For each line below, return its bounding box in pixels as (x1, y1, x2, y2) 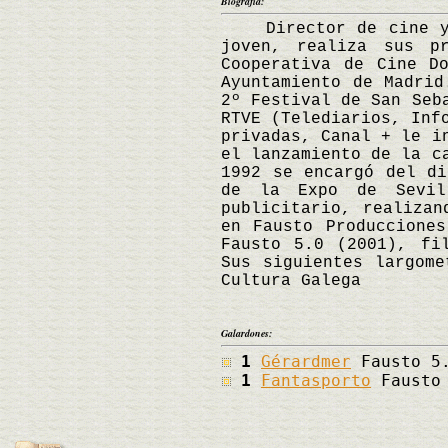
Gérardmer (261, 351, 351, 371)
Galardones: (221, 325, 272, 340)
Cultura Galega (221, 271, 361, 290)
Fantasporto (261, 370, 371, 390)
